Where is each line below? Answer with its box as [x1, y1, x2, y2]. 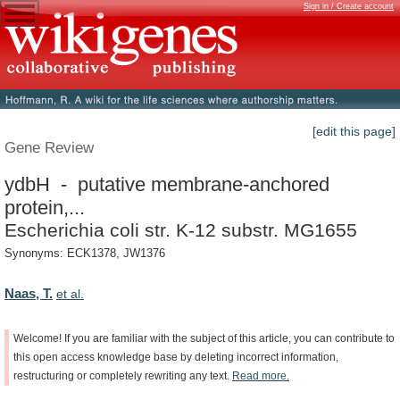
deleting [195, 351, 234, 362]
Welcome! [13, 332, 62, 344]
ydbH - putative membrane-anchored [4, 172, 329, 196]
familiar [112, 332, 147, 344]
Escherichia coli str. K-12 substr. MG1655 [4, 219, 357, 240]
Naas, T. [4, 285, 53, 301]
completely [89, 370, 142, 381]
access [61, 351, 95, 362]
